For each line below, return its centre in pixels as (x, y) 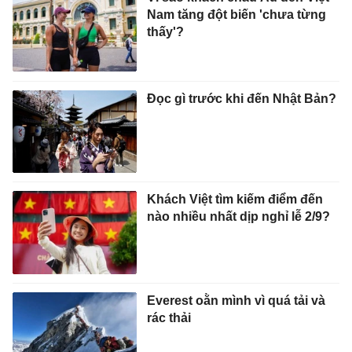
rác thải (169, 317)
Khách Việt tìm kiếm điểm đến (235, 200)
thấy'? (165, 32)
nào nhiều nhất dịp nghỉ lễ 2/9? (238, 217)
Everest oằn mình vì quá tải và (236, 300)
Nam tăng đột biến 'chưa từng (236, 15)
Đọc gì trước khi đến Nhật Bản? (241, 98)
